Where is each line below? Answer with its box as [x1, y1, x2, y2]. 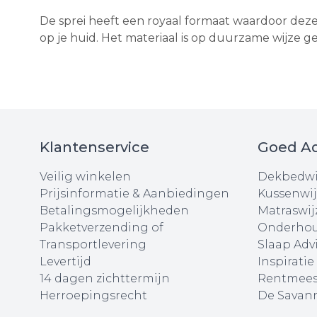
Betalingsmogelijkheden [40, 203, 189, 217]
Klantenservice [40, 138, 149, 156]
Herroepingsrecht [40, 288, 147, 302]
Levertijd [40, 254, 91, 268]
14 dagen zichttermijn [40, 271, 170, 285]
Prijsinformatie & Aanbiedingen [40, 186, 229, 200]
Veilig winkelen [40, 169, 131, 183]
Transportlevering [40, 237, 146, 251]
